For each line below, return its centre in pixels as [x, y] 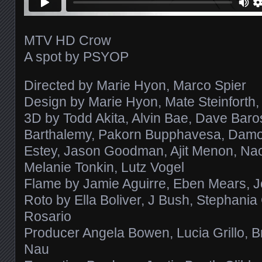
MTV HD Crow [68, 40]
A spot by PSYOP [76, 56]
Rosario [48, 216]
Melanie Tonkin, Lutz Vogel [104, 167]
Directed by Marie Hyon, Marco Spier [135, 85]
